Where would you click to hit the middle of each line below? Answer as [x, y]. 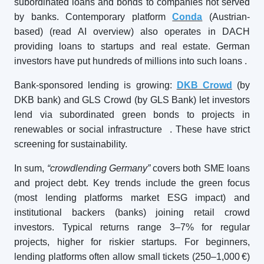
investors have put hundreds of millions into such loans [128, 61]
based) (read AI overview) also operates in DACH [132, 32]
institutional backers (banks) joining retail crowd [132, 212]
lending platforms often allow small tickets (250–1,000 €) [132, 257]
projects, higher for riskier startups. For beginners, [132, 242]
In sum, [31, 168]
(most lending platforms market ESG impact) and [132, 198]
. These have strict [209, 129]
